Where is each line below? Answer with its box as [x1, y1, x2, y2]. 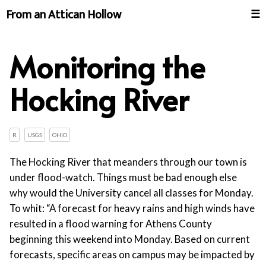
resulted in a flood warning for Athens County [9, 217, 212, 230]
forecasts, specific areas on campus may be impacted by [9, 248, 255, 261]
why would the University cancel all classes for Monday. [9, 186, 254, 199]
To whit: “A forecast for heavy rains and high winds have [9, 201, 255, 214]
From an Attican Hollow [6, 5, 121, 25]
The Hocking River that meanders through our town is [9, 155, 247, 168]
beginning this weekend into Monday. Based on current [9, 232, 250, 245]
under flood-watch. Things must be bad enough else [9, 170, 237, 183]
